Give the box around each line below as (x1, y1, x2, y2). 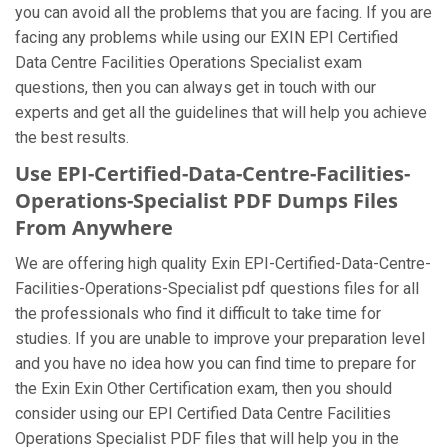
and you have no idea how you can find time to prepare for (15, 354, 416, 373)
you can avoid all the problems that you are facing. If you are (15, 3, 432, 22)
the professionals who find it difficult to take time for (15, 304, 381, 323)
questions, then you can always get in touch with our (15, 78, 376, 97)
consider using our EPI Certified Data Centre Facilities (15, 404, 391, 423)
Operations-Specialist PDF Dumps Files (15, 187, 398, 214)
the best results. (15, 128, 129, 147)
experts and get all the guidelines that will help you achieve (15, 103, 427, 122)
